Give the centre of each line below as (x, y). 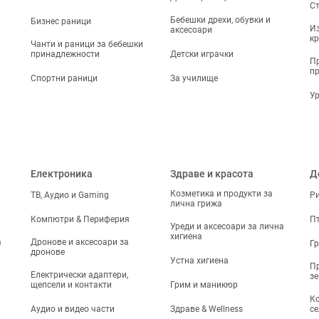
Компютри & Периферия (80, 219)
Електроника (62, 174)
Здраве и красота (211, 174)
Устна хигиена (199, 261)
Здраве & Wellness (206, 309)
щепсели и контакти (72, 285)
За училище (194, 78)
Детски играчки (202, 54)
